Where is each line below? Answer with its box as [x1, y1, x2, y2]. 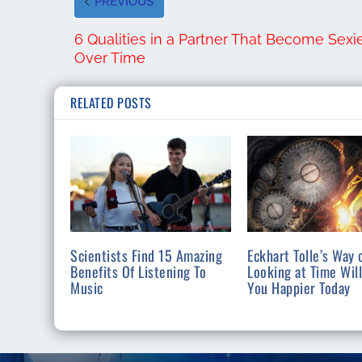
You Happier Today [247, 277, 351, 299]
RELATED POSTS [70, 92, 152, 112]
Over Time [74, 48, 146, 66]
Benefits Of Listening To [70, 261, 207, 283]
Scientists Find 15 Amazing [70, 245, 223, 267]
